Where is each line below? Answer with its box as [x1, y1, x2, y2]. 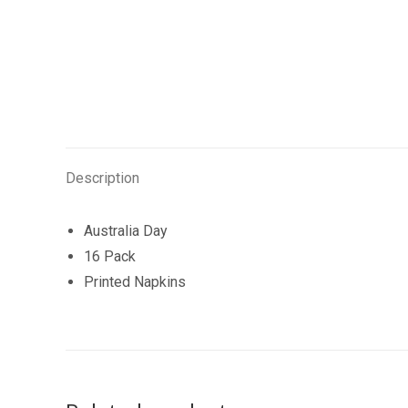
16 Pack [84, 248, 136, 265]
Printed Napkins [84, 273, 186, 291]
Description [66, 169, 139, 187]
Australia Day [84, 222, 168, 240]
